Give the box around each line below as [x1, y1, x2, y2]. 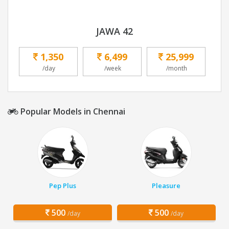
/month [166, 64, 187, 73]
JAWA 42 [96, 25, 133, 38]
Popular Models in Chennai [18, 106, 125, 118]
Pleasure [152, 181, 181, 191]
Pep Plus [49, 181, 77, 191]
